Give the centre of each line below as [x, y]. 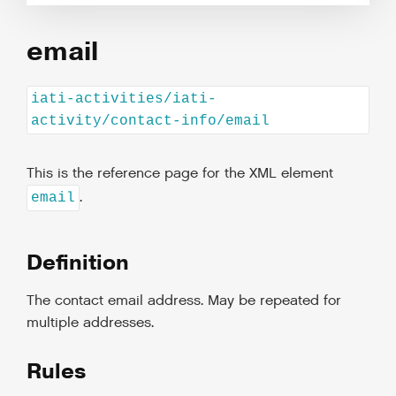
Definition [78, 263]
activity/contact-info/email [150, 121]
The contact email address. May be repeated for [184, 301]
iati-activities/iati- [124, 99]
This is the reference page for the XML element [180, 174]
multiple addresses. [90, 324]
